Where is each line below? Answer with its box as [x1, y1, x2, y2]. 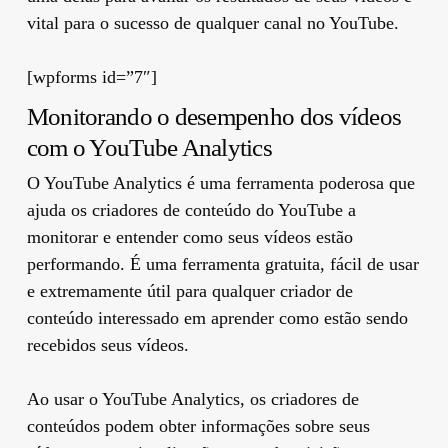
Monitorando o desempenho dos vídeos [26, 102, 402, 130]
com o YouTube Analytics [26, 133, 272, 161]
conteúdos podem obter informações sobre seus [26, 415, 370, 436]
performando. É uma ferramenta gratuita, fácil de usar [26, 253, 419, 274]
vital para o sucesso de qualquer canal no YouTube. [26, 12, 399, 33]
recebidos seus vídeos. [26, 334, 189, 355]
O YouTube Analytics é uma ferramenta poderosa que [26, 172, 415, 193]
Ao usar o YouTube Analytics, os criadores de [26, 388, 359, 409]
